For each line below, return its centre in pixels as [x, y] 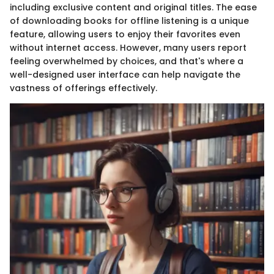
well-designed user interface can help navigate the [125, 75]
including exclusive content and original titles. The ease [133, 8]
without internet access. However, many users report [128, 48]
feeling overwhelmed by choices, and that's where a [127, 61]
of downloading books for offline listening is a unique [129, 21]
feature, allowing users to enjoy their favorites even [125, 35]
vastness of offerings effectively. [83, 88]
